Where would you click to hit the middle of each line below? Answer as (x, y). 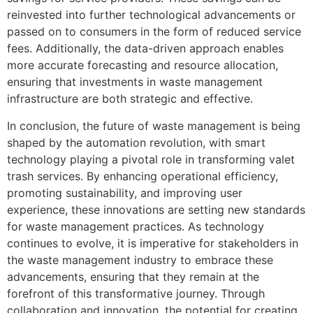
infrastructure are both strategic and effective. (130, 99)
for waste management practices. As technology (136, 226)
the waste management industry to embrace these (140, 260)
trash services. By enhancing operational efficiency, (143, 176)
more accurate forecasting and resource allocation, (143, 65)
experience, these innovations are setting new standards (156, 209)
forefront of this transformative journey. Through (136, 293)
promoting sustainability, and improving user (125, 192)
